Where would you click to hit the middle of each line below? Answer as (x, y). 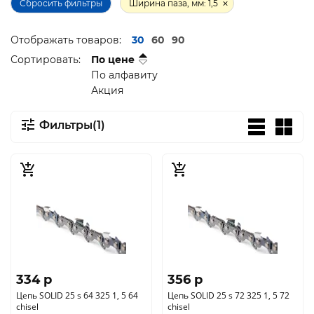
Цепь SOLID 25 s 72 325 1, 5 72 (228, 295)
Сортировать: (46, 60)
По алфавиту (124, 75)
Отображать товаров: (66, 40)
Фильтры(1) (72, 125)
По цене (113, 60)
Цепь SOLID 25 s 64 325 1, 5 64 (77, 295)
